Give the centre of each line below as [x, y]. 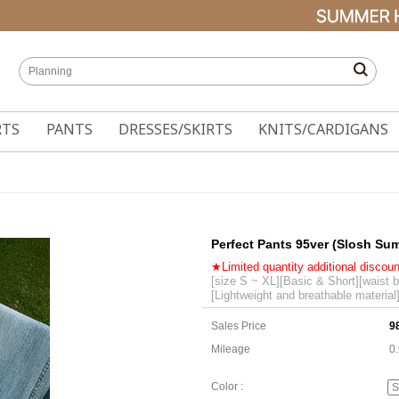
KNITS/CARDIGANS [324, 129]
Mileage [231, 349]
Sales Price [239, 326]
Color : [227, 387]
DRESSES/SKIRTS [175, 129]
